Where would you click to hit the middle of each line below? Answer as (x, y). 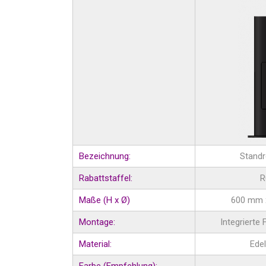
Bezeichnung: (105, 156)
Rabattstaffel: (106, 178)
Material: (95, 244)
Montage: (97, 222)
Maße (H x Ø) (104, 200)
